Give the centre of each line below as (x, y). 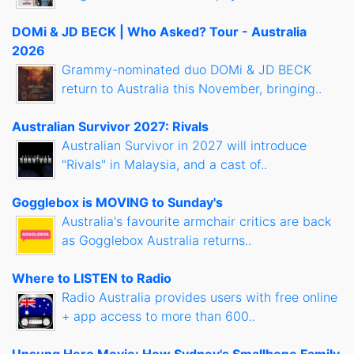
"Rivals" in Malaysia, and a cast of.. (164, 165)
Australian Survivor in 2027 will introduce (184, 146)
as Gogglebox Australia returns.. (156, 241)
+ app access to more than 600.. (158, 316)
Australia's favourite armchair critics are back (196, 222)
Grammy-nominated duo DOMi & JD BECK (186, 70)
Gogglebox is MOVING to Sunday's (117, 203)
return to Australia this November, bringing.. (192, 89)
